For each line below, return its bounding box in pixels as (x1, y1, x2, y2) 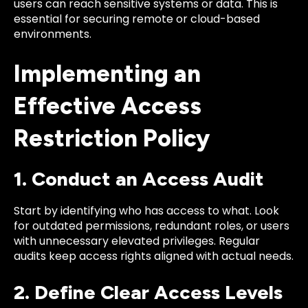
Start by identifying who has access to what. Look (14, 202, 279, 219)
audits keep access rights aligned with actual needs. (14, 247, 294, 264)
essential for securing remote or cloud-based (14, 11, 260, 27)
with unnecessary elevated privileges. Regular (14, 232, 260, 249)
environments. (14, 26, 91, 43)
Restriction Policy (14, 124, 210, 153)
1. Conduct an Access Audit (14, 166, 264, 190)
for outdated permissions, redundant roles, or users (14, 217, 289, 234)
